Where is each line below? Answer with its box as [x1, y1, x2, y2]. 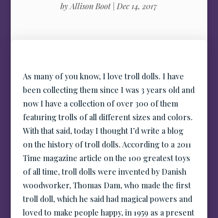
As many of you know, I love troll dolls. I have [23, 71, 184, 81]
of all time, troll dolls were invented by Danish [23, 166, 187, 177]
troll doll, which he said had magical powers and [23, 194, 193, 204]
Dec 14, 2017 [117, 1, 158, 11]
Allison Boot [70, 1, 111, 11]
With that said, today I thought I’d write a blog [23, 126, 184, 136]
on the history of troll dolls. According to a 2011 [23, 139, 192, 149]
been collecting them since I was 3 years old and [23, 85, 195, 95]
